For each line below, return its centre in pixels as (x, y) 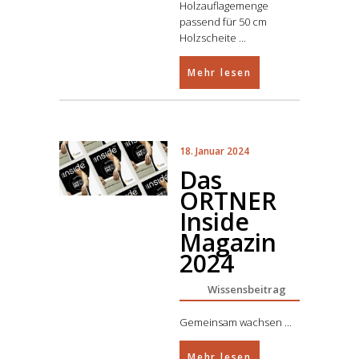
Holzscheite (209, 38)
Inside (214, 222)
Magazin (228, 242)
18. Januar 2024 (214, 151)
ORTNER (228, 201)
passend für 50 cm (223, 22)
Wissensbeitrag (247, 289)
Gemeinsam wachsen (232, 322)
